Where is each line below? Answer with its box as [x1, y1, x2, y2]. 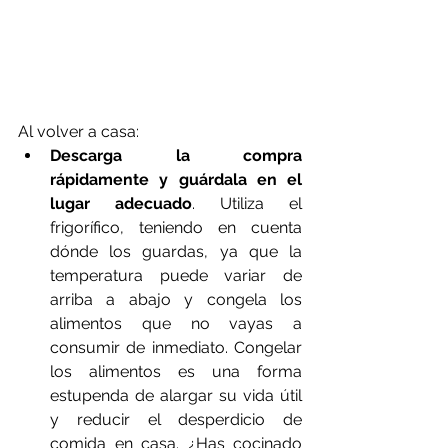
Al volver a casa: [18, 121, 139, 141]
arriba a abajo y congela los [50, 289, 302, 309]
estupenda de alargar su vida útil [50, 385, 302, 405]
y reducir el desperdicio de [50, 409, 302, 429]
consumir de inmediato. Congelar [50, 337, 302, 357]
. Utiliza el [192, 193, 302, 213]
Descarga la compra [50, 145, 302, 165]
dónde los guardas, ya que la [50, 241, 302, 261]
